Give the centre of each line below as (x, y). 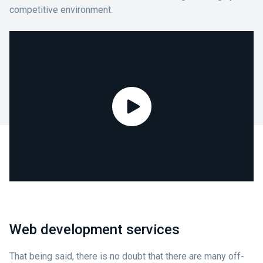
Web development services (95, 230)
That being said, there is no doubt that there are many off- (127, 256)
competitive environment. (61, 10)
